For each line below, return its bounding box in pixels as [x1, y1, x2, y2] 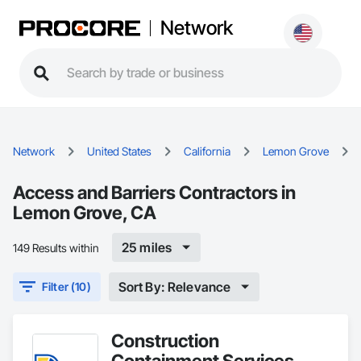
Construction [111, 330, 219, 351]
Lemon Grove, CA [13, 201, 156, 223]
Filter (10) [42, 280, 91, 293]
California [184, 144, 230, 158]
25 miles [122, 239, 172, 255]
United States [87, 144, 151, 158]
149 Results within [13, 240, 99, 255]
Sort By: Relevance [118, 278, 231, 295]
